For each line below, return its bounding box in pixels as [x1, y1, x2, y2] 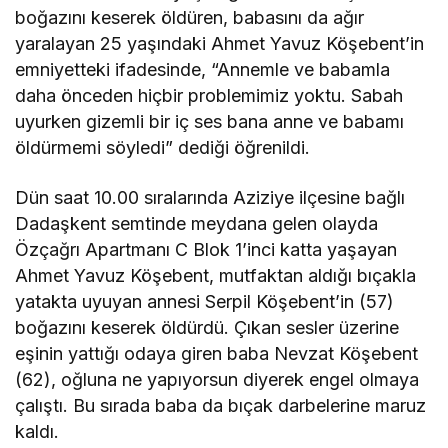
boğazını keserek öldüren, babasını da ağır [15, 7, 365, 29]
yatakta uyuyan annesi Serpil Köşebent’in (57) [15, 291, 395, 313]
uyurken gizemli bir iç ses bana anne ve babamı [15, 111, 405, 133]
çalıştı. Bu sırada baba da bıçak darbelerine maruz [15, 395, 427, 417]
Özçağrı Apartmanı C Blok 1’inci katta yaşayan [15, 239, 398, 261]
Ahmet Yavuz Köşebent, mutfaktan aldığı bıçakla [15, 265, 417, 287]
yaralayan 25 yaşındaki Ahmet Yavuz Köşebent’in [15, 33, 425, 55]
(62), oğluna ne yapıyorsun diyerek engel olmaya [15, 369, 420, 391]
